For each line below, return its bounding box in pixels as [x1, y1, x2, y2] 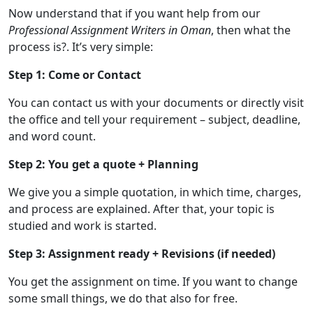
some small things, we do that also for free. [8, 291, 238, 307]
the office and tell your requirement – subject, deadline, [8, 112, 300, 128]
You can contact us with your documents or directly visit [8, 95, 304, 111]
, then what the [211, 22, 291, 38]
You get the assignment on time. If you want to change [8, 274, 298, 290]
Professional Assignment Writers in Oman [8, 22, 211, 38]
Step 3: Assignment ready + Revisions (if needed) [8, 246, 275, 262]
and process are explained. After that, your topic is [8, 201, 275, 217]
